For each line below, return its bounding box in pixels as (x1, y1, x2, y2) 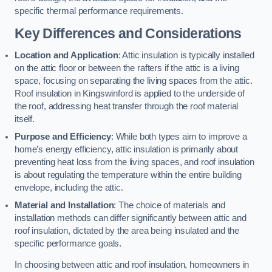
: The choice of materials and (114, 200, 226, 210)
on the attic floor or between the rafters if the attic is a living (15, 63, 239, 73)
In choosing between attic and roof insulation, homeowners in (15, 260, 250, 270)
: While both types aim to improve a (110, 131, 247, 141)
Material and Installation (15, 200, 114, 210)
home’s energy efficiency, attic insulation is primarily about (15, 144, 239, 154)
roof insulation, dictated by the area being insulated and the (15, 225, 240, 236)
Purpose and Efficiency (15, 131, 111, 141)
